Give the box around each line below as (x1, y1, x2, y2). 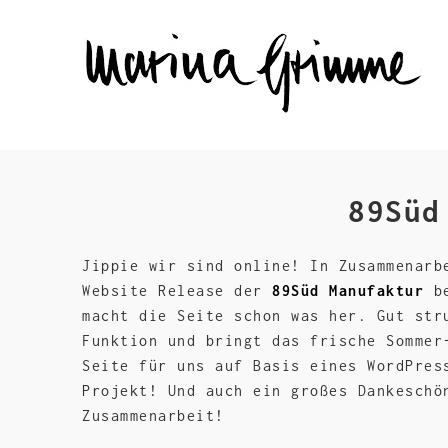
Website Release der (82, 282, 272, 299)
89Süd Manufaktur (272, 282, 424, 299)
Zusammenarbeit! (82, 407, 225, 424)
